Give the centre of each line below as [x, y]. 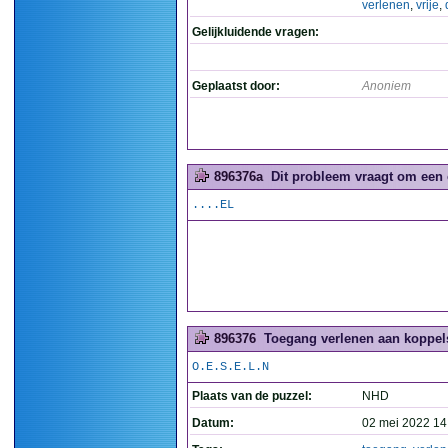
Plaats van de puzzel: [252, 396]
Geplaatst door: [236, 86]
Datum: [213, 423]
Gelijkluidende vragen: [255, 32]
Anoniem [386, 86]
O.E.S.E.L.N [230, 367]
